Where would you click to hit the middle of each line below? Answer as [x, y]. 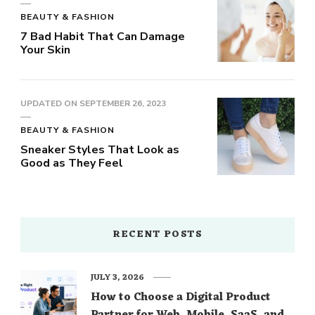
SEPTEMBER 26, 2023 [123, 103]
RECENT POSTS [157, 234]
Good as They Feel [72, 163]
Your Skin [47, 50]
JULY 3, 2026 [117, 277]
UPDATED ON [50, 103]
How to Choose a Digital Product [181, 297]
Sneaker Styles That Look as [100, 149]
